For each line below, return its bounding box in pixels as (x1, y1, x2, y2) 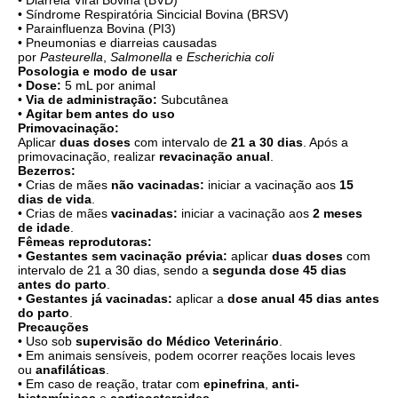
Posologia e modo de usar (18, 64, 177, 78)
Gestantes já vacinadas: (26, 291, 172, 306)
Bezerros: (18, 163, 76, 178)
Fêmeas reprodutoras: (18, 235, 152, 249)
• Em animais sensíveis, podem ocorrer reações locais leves (18, 348, 355, 362)
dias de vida (18, 192, 92, 206)
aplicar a (172, 291, 227, 306)
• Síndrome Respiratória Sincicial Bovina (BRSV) (18, 7, 289, 21)
